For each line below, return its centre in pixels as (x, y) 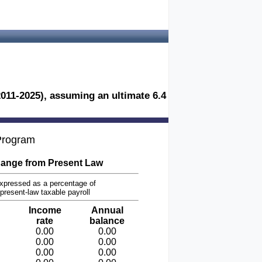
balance (107, 221)
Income (45, 210)
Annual (107, 210)
